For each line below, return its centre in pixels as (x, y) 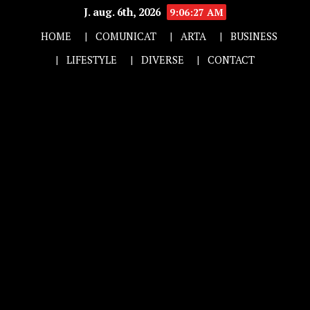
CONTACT (231, 60)
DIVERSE (162, 60)
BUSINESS (254, 36)
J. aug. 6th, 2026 (124, 12)
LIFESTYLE (91, 60)
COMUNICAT (126, 36)
